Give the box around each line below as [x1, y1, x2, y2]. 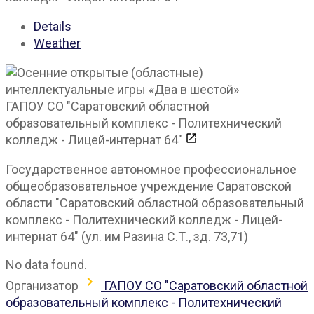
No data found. [6, 257, 87, 273]
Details [34, 19, 71, 34]
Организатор [6, 278, 78, 294]
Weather [34, 36, 81, 51]
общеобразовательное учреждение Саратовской [6, 179, 292, 194]
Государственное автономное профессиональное [6, 162, 296, 177]
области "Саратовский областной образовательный [6, 196, 304, 211]
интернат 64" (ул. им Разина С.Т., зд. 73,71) [6, 229, 248, 245]
